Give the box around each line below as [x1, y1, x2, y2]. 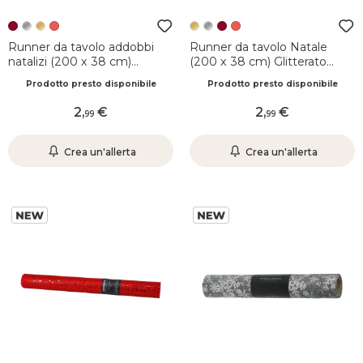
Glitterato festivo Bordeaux [8, 69, 160, 83]
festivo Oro [190, 69, 252, 83]
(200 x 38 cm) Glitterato [190, 54, 327, 69]
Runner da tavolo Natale [190, 40, 327, 54]
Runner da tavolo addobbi [8, 40, 154, 54]
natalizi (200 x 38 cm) [8, 54, 131, 69]
